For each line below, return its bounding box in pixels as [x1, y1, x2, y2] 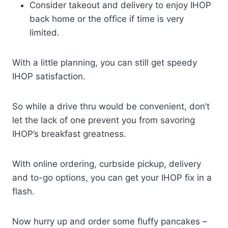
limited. [30, 27, 60, 38]
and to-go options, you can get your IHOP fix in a [12, 173, 212, 183]
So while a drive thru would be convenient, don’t [12, 101, 210, 112]
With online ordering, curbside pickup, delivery [12, 159, 201, 169]
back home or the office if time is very [30, 14, 184, 24]
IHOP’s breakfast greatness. [12, 129, 126, 139]
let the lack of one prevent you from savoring [12, 115, 195, 126]
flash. [12, 186, 35, 197]
